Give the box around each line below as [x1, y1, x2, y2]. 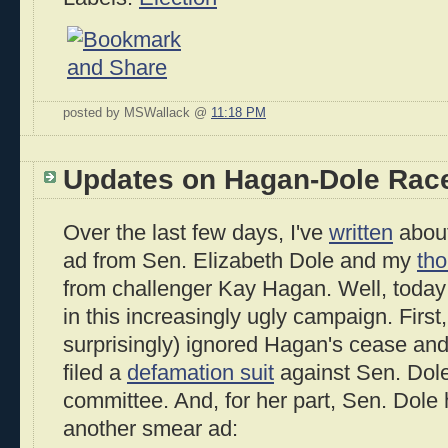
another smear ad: [63, 416, 238, 441]
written [329, 220, 393, 245]
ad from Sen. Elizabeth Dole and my [63, 248, 417, 273]
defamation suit [127, 360, 274, 385]
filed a [63, 360, 127, 385]
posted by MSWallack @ [63, 106, 211, 121]
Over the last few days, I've [63, 220, 329, 245]
